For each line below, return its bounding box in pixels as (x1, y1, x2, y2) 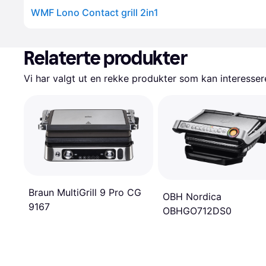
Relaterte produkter (24, 47, 188, 69)
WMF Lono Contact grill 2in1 (31, 7, 159, 18)
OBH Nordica (163, 191, 221, 203)
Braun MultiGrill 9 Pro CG (28, 186, 141, 199)
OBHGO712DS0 (163, 205, 232, 217)
